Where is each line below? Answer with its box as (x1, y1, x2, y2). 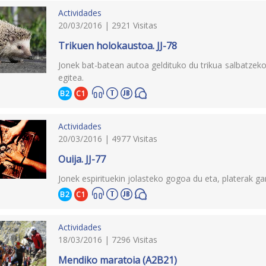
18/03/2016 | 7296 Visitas (58, 233, 158, 245)
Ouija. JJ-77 (58, 152, 106, 166)
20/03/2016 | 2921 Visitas (58, 19, 158, 31)
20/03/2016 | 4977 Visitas (58, 132, 158, 144)
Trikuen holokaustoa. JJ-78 (58, 39, 178, 52)
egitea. (58, 71, 84, 83)
